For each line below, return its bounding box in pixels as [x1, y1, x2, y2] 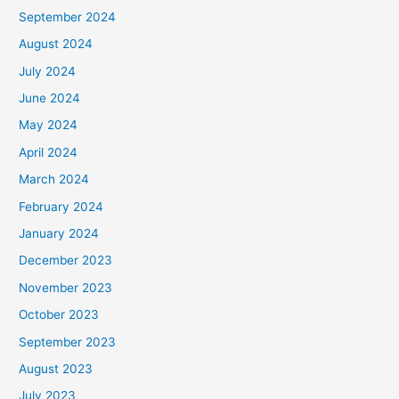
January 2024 [19, 225, 100, 240]
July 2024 [19, 63, 77, 78]
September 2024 [19, 9, 117, 24]
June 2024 [19, 90, 81, 105]
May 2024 [19, 118, 78, 133]
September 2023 [19, 334, 117, 349]
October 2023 [19, 307, 100, 322]
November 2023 [19, 280, 113, 295]
